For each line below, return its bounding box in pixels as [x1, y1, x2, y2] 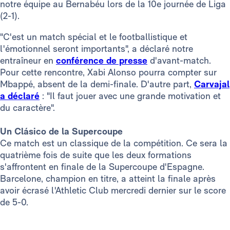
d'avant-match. [150, 55, 211, 66]
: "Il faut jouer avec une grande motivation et [40, 90, 221, 102]
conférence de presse [56, 55, 147, 66]
